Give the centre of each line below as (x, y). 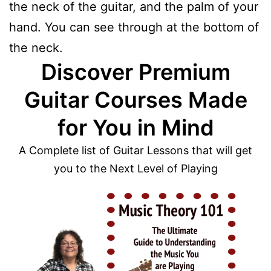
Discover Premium (135, 72)
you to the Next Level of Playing (135, 169)
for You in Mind (135, 128)
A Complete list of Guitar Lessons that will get (135, 151)
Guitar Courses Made (135, 100)
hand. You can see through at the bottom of (134, 28)
